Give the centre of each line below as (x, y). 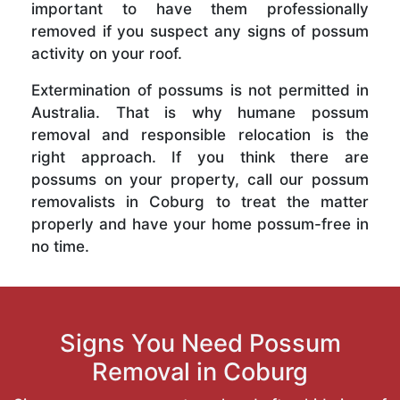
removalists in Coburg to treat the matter (200, 202)
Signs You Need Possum (200, 344)
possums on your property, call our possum (200, 180)
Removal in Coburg (200, 372)
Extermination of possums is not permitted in (200, 91)
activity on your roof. (107, 54)
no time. (60, 247)
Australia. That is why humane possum (200, 113)
